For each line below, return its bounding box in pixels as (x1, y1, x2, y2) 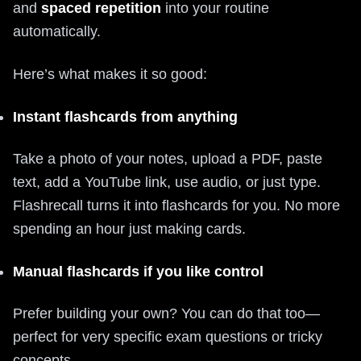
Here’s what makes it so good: (13, 66, 207, 82)
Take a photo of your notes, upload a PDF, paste (13, 151, 322, 167)
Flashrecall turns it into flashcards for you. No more (13, 197, 340, 214)
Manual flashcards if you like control (13, 263, 263, 280)
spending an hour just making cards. (13, 221, 246, 237)
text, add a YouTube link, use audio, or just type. (13, 174, 321, 190)
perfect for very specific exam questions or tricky (13, 329, 322, 345)
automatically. (13, 23, 101, 39)
